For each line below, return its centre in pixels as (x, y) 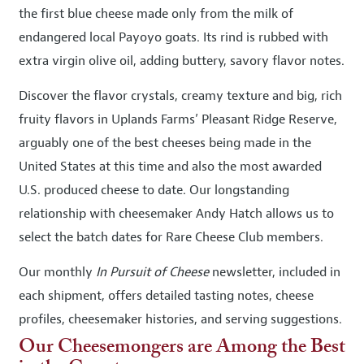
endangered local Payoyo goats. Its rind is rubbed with (173, 37)
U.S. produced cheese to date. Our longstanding (154, 190)
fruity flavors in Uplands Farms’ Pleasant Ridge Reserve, (178, 119)
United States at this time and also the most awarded (170, 167)
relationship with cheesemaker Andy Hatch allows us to (176, 214)
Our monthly (57, 272)
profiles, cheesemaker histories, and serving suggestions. (180, 319)
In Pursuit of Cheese (152, 272)
